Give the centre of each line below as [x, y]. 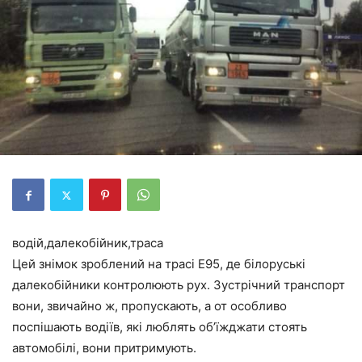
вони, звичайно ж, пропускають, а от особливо [149, 306]
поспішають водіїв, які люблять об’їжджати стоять [160, 327]
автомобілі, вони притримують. [104, 348]
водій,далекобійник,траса [88, 243]
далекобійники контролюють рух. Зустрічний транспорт [179, 285]
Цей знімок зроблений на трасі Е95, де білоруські [159, 264]
